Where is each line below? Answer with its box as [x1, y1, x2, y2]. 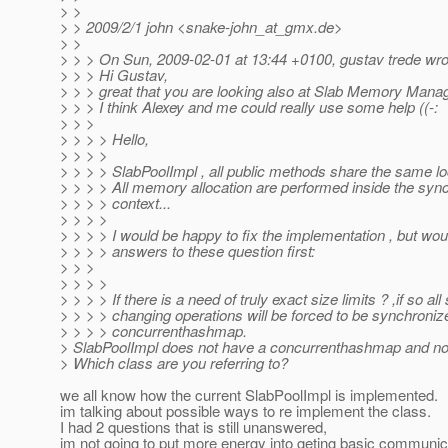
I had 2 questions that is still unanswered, [60, 416, 327, 438]
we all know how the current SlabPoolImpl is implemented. [60, 384, 438, 406]
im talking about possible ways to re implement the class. [60, 400, 431, 422]
